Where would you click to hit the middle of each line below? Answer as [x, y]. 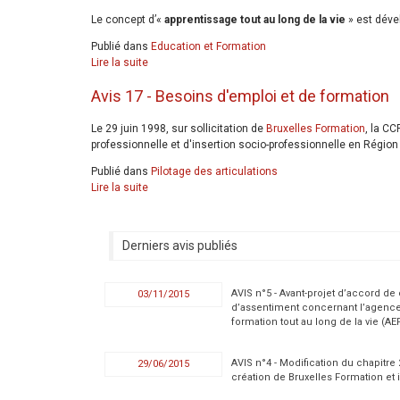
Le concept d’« [128, 20]
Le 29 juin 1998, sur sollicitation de [179, 128]
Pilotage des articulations [214, 171]
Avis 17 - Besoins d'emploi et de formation [240, 96]
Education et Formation [208, 47]
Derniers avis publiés [180, 245]
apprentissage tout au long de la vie [255, 20]
